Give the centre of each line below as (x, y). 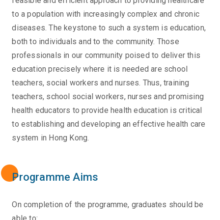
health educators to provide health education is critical (107, 110)
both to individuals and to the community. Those (96, 42)
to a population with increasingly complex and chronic (106, 14)
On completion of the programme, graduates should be (108, 205)
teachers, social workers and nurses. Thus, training (101, 83)
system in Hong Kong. (51, 138)
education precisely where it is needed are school (100, 69)
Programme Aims (55, 177)
